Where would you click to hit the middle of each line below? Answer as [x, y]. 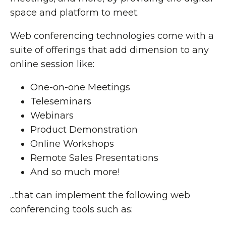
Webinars [52, 116]
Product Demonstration [84, 130]
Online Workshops [72, 144]
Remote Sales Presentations [94, 158]
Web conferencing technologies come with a [112, 36]
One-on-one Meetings [80, 87]
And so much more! [75, 172]
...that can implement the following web [100, 195]
